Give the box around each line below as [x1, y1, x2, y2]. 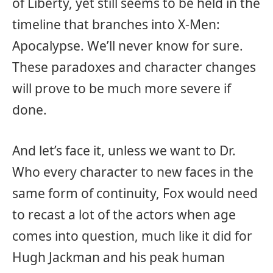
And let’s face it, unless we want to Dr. [12, 142, 236, 160]
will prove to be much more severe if [12, 79, 231, 97]
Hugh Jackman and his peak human [12, 249, 225, 266]
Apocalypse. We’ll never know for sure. [12, 37, 243, 54]
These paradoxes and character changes [12, 58, 256, 76]
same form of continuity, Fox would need [12, 185, 258, 202]
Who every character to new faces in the [12, 163, 253, 181]
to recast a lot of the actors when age [12, 206, 236, 224]
